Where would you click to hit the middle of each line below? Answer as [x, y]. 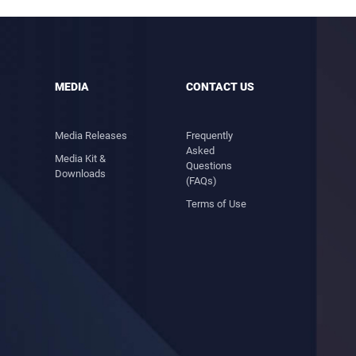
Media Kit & [80, 159]
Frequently [210, 135]
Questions [209, 166]
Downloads [80, 174]
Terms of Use [217, 204]
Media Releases [91, 135]
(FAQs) [202, 181]
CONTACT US [221, 87]
